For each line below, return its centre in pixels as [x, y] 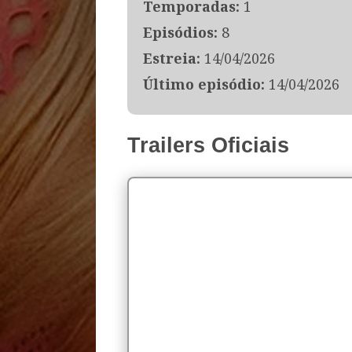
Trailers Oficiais [208, 145]
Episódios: [180, 32]
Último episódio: [204, 84]
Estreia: [172, 58]
